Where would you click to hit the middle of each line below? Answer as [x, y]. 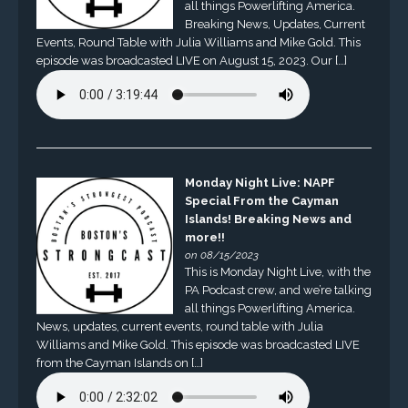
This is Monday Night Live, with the [277, 272]
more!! [204, 238]
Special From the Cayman [261, 201]
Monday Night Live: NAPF [260, 183]
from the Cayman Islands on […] [119, 363]
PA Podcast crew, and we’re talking [278, 291]
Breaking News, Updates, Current [275, 24]
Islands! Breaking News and [268, 219]
